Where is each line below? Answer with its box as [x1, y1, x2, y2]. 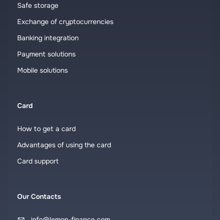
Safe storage [17, 1, 58, 10]
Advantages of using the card [17, 140, 111, 149]
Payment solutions [17, 50, 76, 58]
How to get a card [17, 124, 76, 133]
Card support [17, 157, 58, 165]
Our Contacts [17, 192, 61, 201]
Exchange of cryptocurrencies [17, 17, 113, 26]
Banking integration [17, 33, 79, 42]
